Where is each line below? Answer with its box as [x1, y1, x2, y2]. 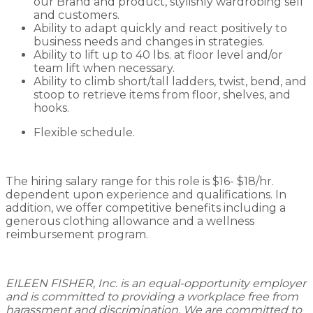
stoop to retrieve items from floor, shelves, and [34, 87, 291, 101]
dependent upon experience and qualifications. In [6, 187, 286, 201]
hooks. [34, 101, 69, 115]
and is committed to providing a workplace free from [6, 289, 298, 303]
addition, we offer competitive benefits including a [6, 201, 286, 214]
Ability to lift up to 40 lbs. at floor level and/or [34, 48, 283, 61]
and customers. [34, 8, 119, 22]
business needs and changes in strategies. [34, 34, 264, 48]
